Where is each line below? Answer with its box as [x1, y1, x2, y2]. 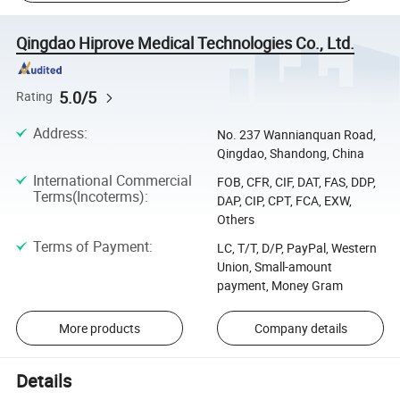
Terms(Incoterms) [32, 187, 145, 207]
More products [58, 320, 140, 337]
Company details [254, 320, 347, 337]
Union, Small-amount [216, 258, 332, 276]
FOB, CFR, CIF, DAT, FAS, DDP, [216, 173, 376, 191]
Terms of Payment [32, 237, 149, 257]
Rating [16, 88, 54, 105]
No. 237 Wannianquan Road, [216, 125, 376, 143]
